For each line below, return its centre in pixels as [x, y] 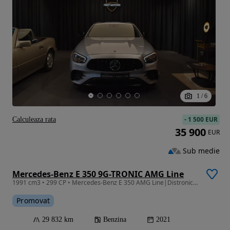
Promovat [33, 200]
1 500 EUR [203, 119]
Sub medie [201, 151]
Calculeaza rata [34, 119]
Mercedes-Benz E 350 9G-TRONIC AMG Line [98, 174]
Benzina [115, 219]
